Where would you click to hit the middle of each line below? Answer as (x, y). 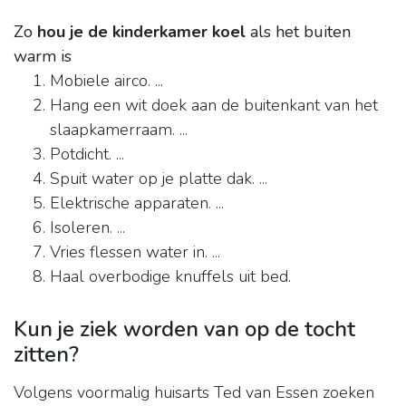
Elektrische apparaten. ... (137, 203)
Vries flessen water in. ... (135, 252)
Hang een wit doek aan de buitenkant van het (214, 106)
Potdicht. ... (87, 155)
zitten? (46, 355)
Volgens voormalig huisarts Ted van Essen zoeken (194, 393)
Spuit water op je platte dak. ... (159, 179)
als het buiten (298, 32)
